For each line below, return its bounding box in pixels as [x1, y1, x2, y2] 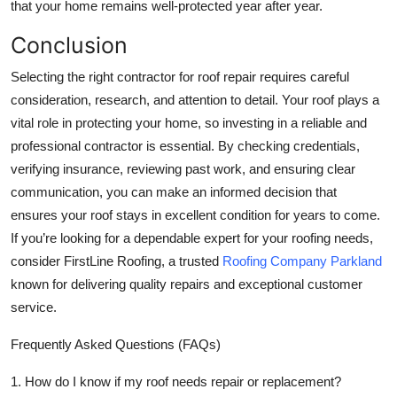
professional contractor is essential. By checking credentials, [11, 138, 360, 154]
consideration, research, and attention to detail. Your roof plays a [11, 92, 379, 108]
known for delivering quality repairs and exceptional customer [11, 276, 362, 292]
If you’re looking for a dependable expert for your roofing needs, [11, 230, 373, 246]
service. [11, 300, 57, 315]
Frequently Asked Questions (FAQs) [11, 337, 221, 353]
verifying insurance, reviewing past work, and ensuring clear [11, 161, 355, 177]
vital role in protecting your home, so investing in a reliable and [11, 115, 367, 131]
